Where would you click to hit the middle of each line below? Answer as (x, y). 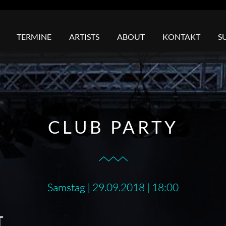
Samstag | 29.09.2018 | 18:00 (113, 187)
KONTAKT (182, 36)
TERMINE (34, 36)
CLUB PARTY (113, 126)
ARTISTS (84, 36)
